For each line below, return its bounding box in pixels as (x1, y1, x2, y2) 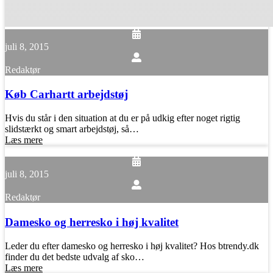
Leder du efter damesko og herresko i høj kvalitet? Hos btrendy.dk (5, 240, 259, 251)
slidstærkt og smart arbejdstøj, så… (5, 124, 139, 135)
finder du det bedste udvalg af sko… (5, 251, 144, 262)
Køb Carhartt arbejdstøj (5, 88, 128, 101)
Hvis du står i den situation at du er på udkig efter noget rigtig (5, 113, 240, 124)
